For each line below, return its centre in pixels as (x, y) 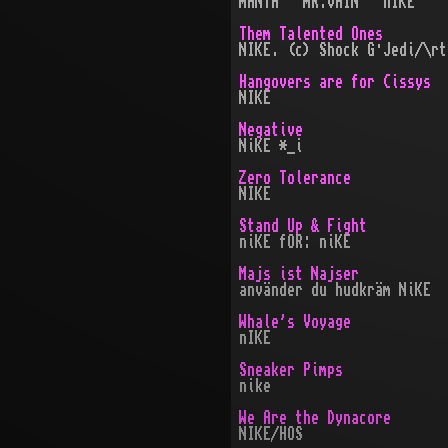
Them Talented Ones (310, 34)
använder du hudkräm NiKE (334, 290)
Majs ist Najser (298, 274)
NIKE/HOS (270, 434)
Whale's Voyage (294, 322)
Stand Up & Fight (302, 226)
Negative (270, 130)
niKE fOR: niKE (294, 242)
